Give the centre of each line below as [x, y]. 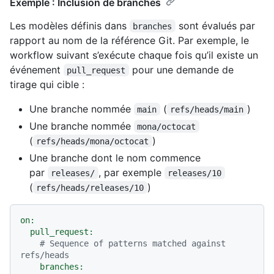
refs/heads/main [207, 109]
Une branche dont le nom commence [115, 157]
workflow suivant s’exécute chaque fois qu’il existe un [134, 55]
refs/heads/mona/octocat [93, 141]
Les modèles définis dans [70, 25]
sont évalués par [217, 25]
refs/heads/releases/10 [90, 187]
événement [37, 69]
